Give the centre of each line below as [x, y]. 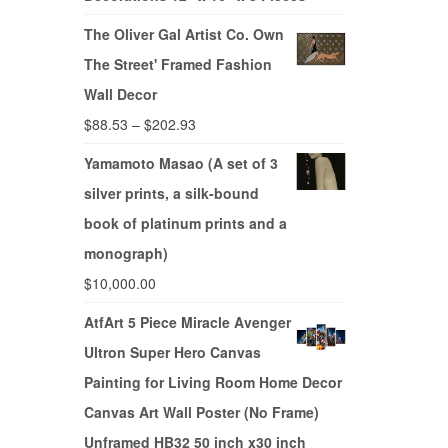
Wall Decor [120, 94]
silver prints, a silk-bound [171, 193]
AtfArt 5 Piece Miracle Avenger [187, 322]
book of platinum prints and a [185, 223]
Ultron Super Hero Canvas [172, 352]
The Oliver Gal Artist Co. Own [183, 34]
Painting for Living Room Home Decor [212, 382]
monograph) [125, 253]
